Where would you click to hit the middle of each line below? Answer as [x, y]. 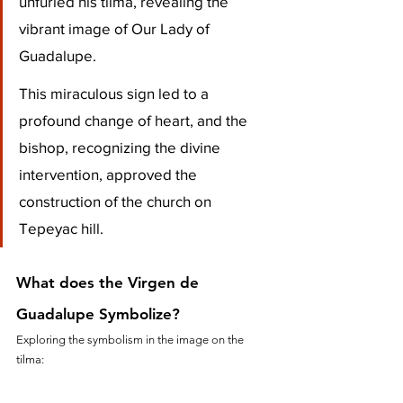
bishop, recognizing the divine [121, 147]
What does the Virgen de [110, 282]
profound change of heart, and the [135, 120]
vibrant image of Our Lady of [116, 28]
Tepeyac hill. [61, 228]
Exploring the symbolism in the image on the [131, 339]
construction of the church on [117, 201]
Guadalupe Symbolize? [98, 313]
